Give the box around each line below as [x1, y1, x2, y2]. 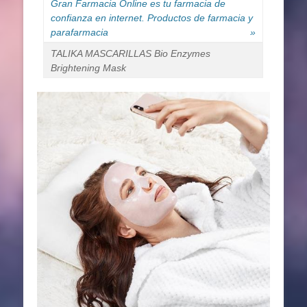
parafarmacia [51, 26, 108, 38]
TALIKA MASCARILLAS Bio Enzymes [51, 47, 210, 59]
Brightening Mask [51, 62, 126, 73]
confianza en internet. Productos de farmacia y [51, 12, 253, 23]
